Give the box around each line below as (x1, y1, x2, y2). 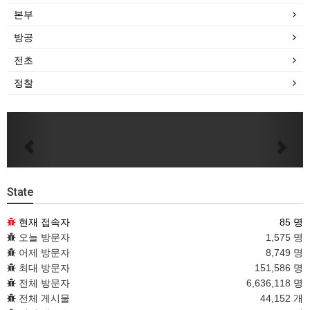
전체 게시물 (16, 293, 70, 304)
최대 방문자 (16, 262, 70, 273)
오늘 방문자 (16, 232, 70, 243)
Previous (28, 131, 82, 147)
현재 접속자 (19, 217, 70, 228)
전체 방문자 (16, 277, 70, 289)
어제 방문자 (16, 247, 70, 258)
